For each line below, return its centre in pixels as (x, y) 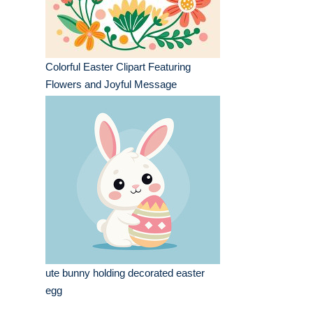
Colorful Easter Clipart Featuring (118, 67)
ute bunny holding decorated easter (125, 273)
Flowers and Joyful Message (111, 85)
